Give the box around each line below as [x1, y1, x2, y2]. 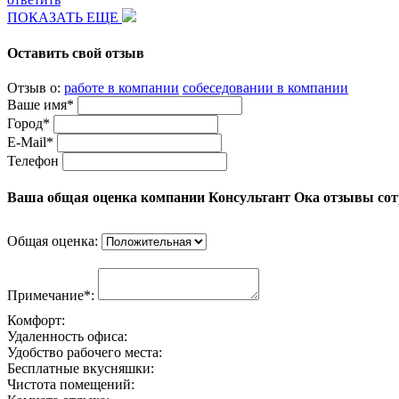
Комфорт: [7, 313, 65, 329]
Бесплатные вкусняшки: [7, 361, 154, 377]
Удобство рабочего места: [7, 345, 162, 361]
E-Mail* [7, 134, 53, 150]
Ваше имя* [7, 96, 74, 112]
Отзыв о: [7, 79, 64, 95]
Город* [7, 115, 50, 131]
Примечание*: [7, 288, 98, 304]
